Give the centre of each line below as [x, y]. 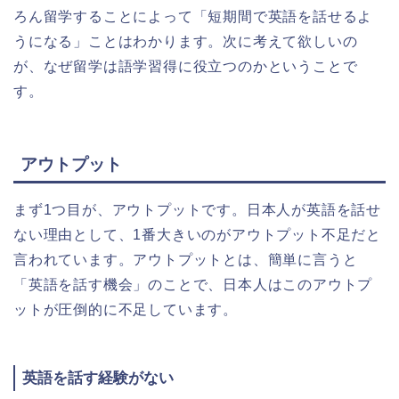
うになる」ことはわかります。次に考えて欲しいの [186, 41]
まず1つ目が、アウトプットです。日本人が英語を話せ [197, 210]
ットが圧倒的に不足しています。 [126, 310]
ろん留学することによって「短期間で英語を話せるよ [193, 16]
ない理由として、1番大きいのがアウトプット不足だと [197, 235]
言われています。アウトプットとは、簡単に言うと [186, 260]
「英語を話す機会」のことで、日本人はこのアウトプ [193, 285]
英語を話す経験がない [98, 379]
